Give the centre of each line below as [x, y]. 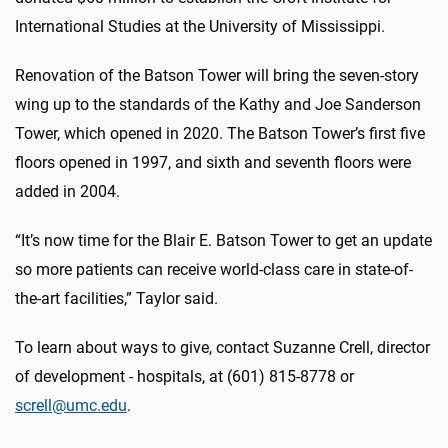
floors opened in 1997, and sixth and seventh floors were [213, 162]
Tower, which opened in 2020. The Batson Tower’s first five [220, 133]
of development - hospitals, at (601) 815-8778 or [184, 376]
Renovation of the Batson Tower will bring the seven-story [217, 75]
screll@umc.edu [71, 405]
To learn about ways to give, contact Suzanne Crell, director [222, 347]
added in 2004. [67, 191]
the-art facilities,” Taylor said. [116, 298]
